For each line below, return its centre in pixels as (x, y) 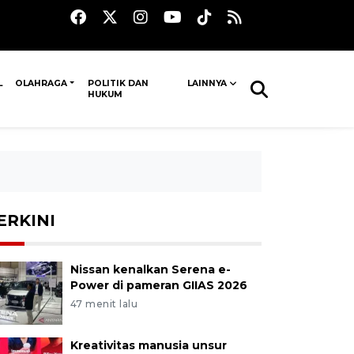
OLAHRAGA (41, 83)
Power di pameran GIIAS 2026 (158, 285)
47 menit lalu (104, 304)
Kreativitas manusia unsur (148, 345)
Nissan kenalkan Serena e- (150, 269)
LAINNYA (207, 83)
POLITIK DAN (119, 83)
